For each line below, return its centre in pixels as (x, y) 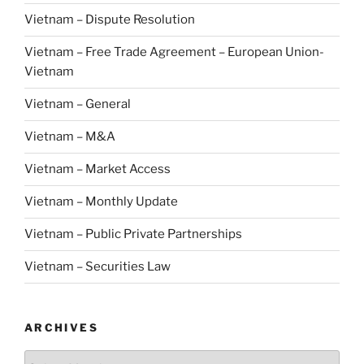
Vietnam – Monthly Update (101, 202)
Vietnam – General (78, 104)
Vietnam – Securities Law (97, 267)
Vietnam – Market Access (97, 169)
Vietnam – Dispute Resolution (110, 20)
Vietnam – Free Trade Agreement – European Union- (174, 52)
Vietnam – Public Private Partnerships (133, 234)
